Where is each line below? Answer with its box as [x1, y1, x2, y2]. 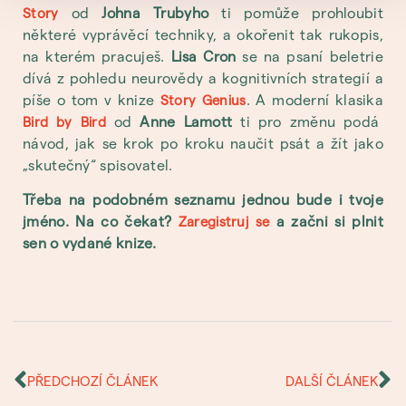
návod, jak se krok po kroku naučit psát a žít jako [23, 133, 383, 151]
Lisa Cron [170, 46, 237, 64]
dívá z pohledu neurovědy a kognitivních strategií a [23, 68, 383, 86]
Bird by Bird [23, 112, 106, 130]
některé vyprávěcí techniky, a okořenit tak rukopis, [23, 24, 383, 43]
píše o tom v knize [23, 90, 160, 108]
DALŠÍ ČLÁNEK [285, 372, 378, 390]
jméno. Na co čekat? [23, 212, 179, 230]
